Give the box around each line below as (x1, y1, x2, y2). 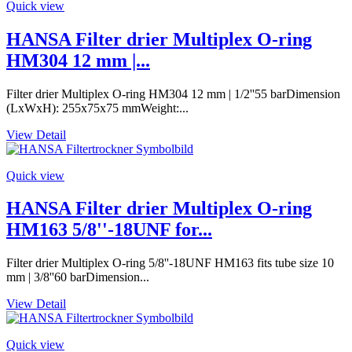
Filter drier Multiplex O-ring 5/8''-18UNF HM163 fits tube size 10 (6, 256, 334, 270)
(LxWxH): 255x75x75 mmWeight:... (6, 101, 189, 115)
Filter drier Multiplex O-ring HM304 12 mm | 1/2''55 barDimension (6, 86, 340, 101)
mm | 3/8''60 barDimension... (6, 270, 149, 284)
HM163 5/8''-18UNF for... (6, 219, 212, 240)
